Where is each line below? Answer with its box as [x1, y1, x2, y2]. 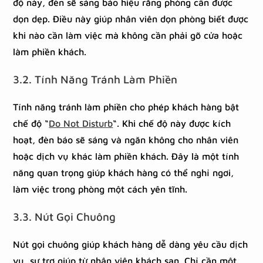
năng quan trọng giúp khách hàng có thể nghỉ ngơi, [13, 167, 234, 178]
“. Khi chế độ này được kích [113, 118, 231, 129]
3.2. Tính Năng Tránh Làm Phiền [13, 73, 178, 86]
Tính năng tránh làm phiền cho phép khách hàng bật [13, 102, 240, 112]
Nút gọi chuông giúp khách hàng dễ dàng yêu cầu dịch [13, 239, 248, 249]
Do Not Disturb [49, 118, 113, 129]
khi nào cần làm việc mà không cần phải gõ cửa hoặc [13, 30, 243, 41]
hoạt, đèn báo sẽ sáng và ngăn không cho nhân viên [13, 134, 239, 145]
